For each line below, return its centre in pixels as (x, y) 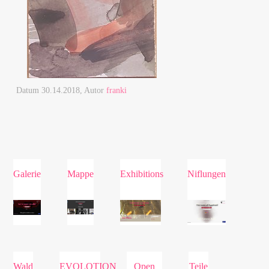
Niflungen (207, 174)
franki (117, 91)
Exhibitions (142, 174)
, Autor (93, 91)
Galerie (27, 174)
